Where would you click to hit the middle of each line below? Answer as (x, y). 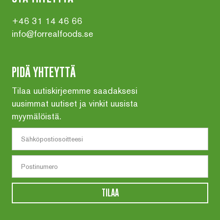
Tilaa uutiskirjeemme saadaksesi (75, 91)
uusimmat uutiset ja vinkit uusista (75, 104)
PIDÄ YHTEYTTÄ (44, 72)
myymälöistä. (37, 116)
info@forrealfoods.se (53, 34)
